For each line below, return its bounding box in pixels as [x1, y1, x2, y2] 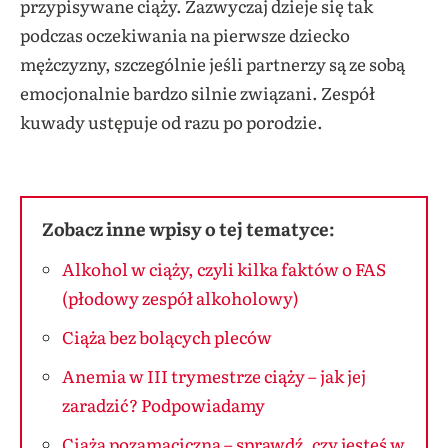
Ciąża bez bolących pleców [62, 323, 272, 349]
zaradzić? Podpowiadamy [62, 391, 265, 417]
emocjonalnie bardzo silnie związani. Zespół [20, 79, 375, 105]
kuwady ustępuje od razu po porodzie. [20, 108, 326, 134]
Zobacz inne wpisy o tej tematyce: [42, 214, 335, 242]
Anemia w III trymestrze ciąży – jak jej [62, 362, 366, 388]
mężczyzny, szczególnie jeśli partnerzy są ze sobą [20, 50, 405, 76]
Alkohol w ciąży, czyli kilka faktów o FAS [62, 255, 386, 281]
